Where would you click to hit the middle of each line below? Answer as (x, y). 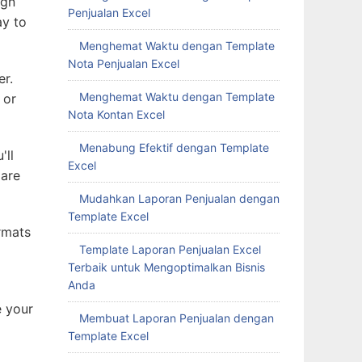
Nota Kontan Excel (116, 114)
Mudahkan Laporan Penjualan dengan (179, 198)
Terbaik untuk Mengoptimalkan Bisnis (166, 267)
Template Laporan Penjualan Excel (170, 249)
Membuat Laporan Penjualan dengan (176, 318)
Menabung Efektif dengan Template (174, 147)
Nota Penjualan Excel (123, 63)
